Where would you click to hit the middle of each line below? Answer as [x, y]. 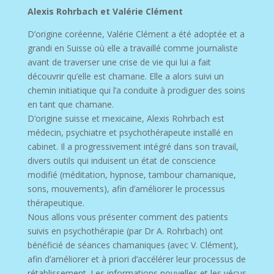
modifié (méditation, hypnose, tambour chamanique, [131, 174]
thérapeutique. [56, 202]
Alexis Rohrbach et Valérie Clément [105, 11]
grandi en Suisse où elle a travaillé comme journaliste [132, 48]
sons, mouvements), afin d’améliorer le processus [126, 188]
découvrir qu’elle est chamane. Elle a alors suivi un [125, 76]
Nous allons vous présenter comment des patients [128, 217]
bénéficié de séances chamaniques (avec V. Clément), [133, 245]
